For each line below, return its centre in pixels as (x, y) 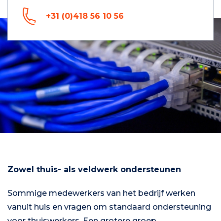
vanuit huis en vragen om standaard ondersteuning (109, 207)
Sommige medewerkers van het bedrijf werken (101, 193)
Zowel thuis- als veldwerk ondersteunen (94, 169)
